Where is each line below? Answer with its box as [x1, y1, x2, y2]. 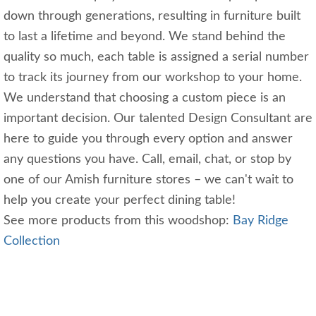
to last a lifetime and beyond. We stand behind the [4, 30, 286, 44]
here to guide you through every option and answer [4, 133, 293, 146]
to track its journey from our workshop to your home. [4, 71, 309, 85]
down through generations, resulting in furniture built [4, 10, 300, 23]
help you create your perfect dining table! [4, 194, 243, 207]
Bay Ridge [233, 214, 288, 228]
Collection [4, 235, 60, 248]
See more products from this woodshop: [4, 214, 233, 228]
